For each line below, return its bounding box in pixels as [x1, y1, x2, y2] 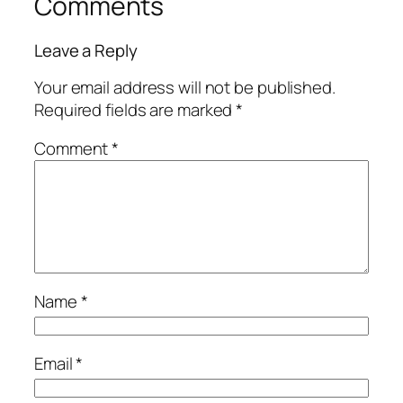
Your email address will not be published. [34, 75, 336, 99]
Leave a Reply [34, 39, 138, 63]
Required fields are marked [34, 97, 237, 121]
